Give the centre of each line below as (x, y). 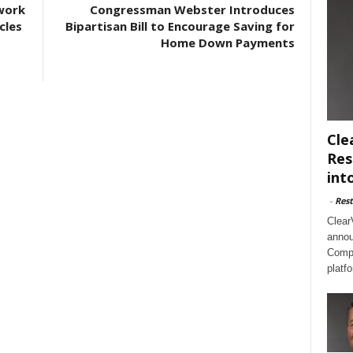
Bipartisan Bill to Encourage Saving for (180, 26)
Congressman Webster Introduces (192, 9)
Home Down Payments (227, 43)
